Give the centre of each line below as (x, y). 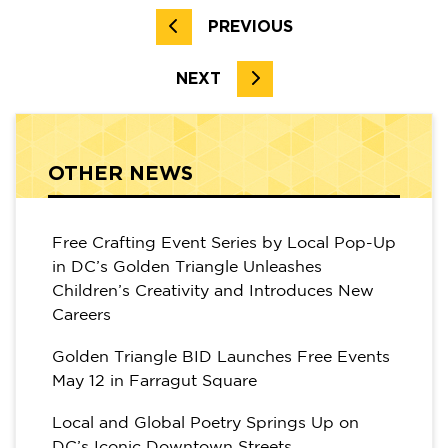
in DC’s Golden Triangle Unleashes (187, 267)
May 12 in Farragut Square (154, 381)
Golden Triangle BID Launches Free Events (221, 357)
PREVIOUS (250, 26)
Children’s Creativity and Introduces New (213, 291)
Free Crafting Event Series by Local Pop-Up (224, 243)
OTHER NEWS (120, 173)
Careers (81, 315)
